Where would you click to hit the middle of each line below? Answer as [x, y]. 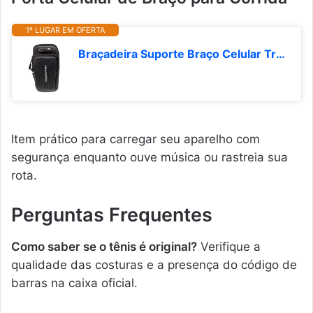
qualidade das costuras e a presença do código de [154, 264]
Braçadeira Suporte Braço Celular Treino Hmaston [281, 54]
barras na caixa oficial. [74, 283]
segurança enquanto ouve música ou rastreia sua [150, 158]
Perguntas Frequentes [112, 215]
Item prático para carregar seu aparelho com [136, 139]
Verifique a [229, 246]
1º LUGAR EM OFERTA [65, 30]
